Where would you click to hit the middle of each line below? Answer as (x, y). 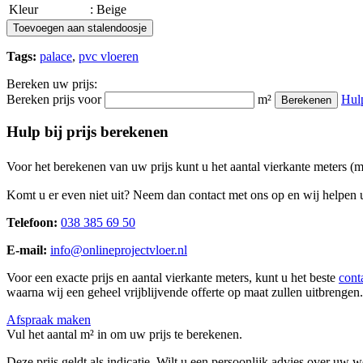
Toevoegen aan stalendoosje (80, 28)
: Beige (108, 9)
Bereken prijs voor (54, 99)
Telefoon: (34, 222)
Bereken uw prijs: (52, 83)
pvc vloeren (109, 56)
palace (56, 56)
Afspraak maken (49, 319)
